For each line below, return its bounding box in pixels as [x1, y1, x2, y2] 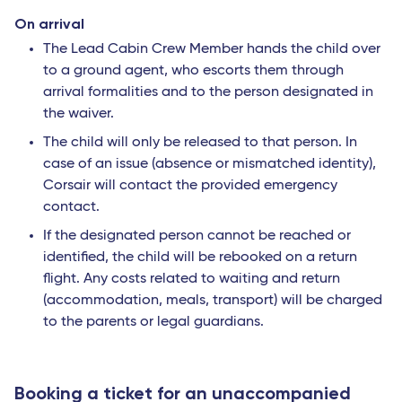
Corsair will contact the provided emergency [43, 179, 337, 194]
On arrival [14, 15, 84, 33]
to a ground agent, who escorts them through [43, 64, 344, 79]
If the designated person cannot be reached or [43, 229, 351, 244]
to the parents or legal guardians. [43, 315, 264, 330]
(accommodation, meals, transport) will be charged [43, 293, 382, 309]
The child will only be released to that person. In [43, 135, 357, 151]
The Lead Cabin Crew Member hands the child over [43, 42, 380, 57]
